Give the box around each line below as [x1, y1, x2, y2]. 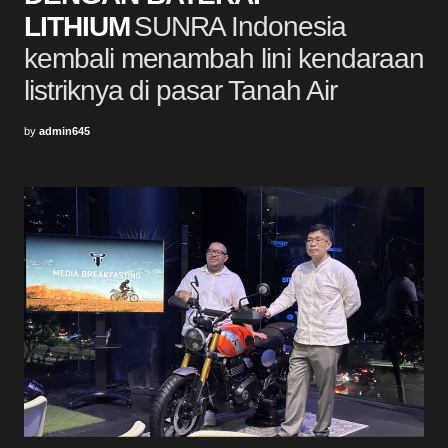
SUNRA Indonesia [133, 10, 346, 42]
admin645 [39, 124, 90, 137]
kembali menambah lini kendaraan [24, 42, 424, 74]
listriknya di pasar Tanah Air [24, 74, 337, 106]
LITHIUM [24, 10, 130, 42]
